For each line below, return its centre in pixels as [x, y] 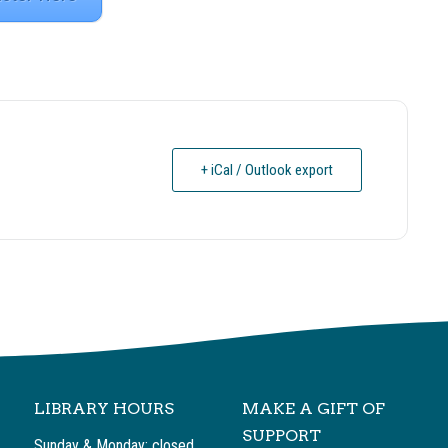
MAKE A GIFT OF [314, 409]
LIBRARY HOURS [104, 409]
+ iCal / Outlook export [267, 169]
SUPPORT [282, 436]
